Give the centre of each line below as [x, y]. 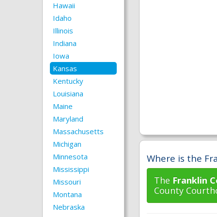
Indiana [65, 43]
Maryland [68, 119]
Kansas [65, 68]
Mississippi [71, 169]
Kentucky [68, 81]
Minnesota [70, 156]
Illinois [63, 31]
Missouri [67, 182]
